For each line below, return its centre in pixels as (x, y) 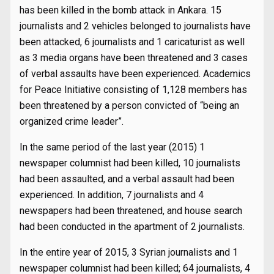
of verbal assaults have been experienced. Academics (135, 74)
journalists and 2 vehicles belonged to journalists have (135, 26)
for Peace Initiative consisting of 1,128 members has (133, 90)
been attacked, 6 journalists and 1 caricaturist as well (132, 42)
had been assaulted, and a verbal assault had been (127, 179)
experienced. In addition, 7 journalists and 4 (112, 195)
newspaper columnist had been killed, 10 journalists (130, 163)
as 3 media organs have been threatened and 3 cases (134, 58)
